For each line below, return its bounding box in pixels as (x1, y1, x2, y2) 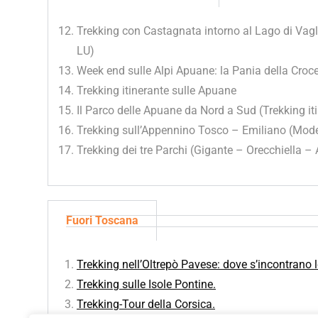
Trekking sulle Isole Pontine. (77, 278, 216, 291)
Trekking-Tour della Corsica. (77, 297, 215, 311)
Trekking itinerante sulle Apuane (77, 84, 236, 97)
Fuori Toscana (66, 214, 138, 227)
